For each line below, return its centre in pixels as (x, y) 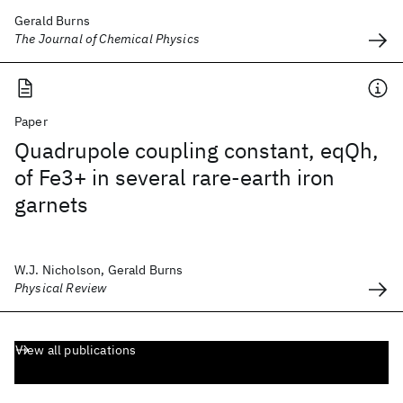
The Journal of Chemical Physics (107, 39)
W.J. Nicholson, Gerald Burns (99, 270)
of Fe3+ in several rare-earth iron (175, 177)
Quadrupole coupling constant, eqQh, (197, 150)
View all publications (76, 350)
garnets (51, 204)
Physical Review (61, 288)
